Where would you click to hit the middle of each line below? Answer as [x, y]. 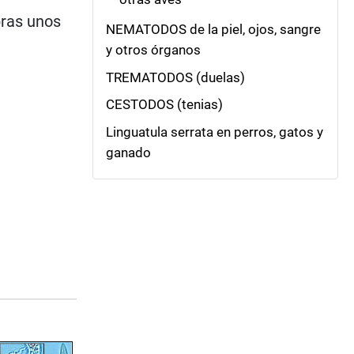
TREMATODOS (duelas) [175, 77]
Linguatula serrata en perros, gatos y [215, 132]
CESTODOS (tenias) [164, 105]
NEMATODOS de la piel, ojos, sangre [213, 30]
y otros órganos [153, 50]
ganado [128, 152]
